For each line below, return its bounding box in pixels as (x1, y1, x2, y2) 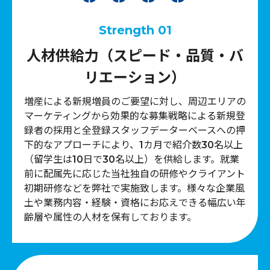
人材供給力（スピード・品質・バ (27, 47, 243, 65)
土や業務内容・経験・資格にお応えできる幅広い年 (24, 197, 246, 209)
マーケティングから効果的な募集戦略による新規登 (24, 110, 245, 122)
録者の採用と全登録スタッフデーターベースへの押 (24, 125, 245, 137)
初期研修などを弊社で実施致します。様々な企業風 (24, 183, 245, 195)
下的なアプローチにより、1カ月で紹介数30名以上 (24, 139, 243, 151)
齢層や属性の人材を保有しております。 (24, 212, 196, 224)
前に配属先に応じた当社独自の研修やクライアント (24, 168, 245, 180)
